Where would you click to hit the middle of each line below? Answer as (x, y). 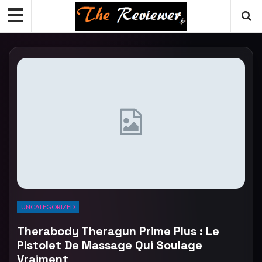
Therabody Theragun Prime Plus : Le (118, 231)
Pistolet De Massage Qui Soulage (110, 245)
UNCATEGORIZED (48, 206)
